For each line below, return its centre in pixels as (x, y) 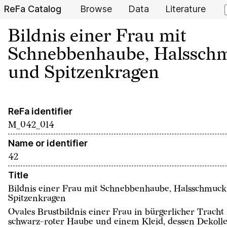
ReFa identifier (40, 111)
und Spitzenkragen (84, 73)
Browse (96, 9)
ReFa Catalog (33, 9)
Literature (185, 9)
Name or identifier (48, 143)
